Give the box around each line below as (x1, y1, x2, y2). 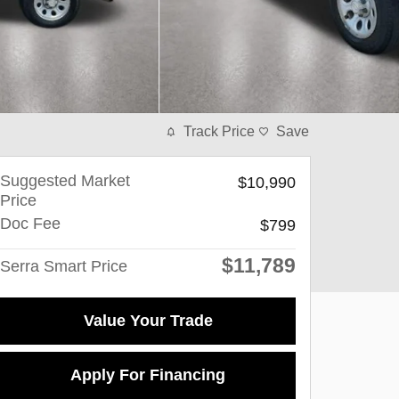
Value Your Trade (83, 312, 213, 330)
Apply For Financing (70, 366, 225, 385)
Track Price (183, 124, 255, 139)
